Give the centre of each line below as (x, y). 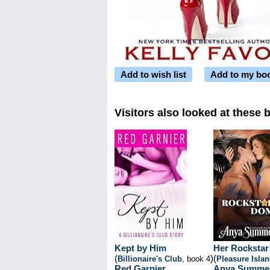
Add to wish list (153, 74)
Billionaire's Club (150, 259)
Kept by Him (140, 248)
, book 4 (196, 259)
